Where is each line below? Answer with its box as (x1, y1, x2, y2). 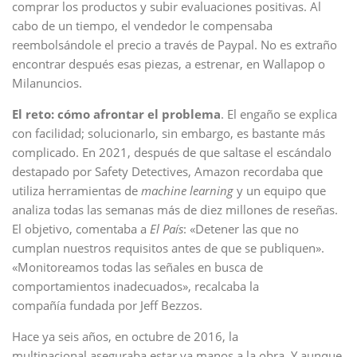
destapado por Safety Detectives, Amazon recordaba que (12, 163, 323, 179)
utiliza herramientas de (12, 182, 141, 198)
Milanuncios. (12, 75, 82, 91)
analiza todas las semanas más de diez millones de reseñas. (12, 202, 338, 218)
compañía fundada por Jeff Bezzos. (12, 297, 202, 313)
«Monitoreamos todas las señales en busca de (12, 259, 263, 275)
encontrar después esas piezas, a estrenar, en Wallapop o (12, 56, 325, 72)
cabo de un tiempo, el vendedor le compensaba (12, 18, 273, 33)
